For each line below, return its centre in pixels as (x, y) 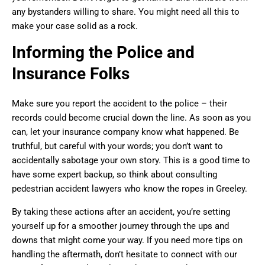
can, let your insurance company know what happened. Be (125, 132)
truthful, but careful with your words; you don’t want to (117, 146)
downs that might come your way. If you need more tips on (127, 240)
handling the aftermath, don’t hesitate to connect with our (125, 255)
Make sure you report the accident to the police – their (119, 104)
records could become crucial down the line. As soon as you (131, 118)
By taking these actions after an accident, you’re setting (121, 212)
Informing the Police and (103, 53)
